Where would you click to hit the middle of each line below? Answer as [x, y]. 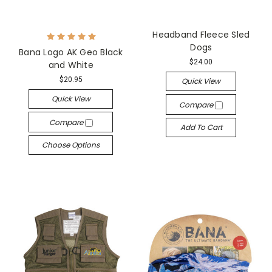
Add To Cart [201, 127]
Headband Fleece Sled [201, 34]
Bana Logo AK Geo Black [71, 52]
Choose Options [71, 144]
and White [71, 65]
